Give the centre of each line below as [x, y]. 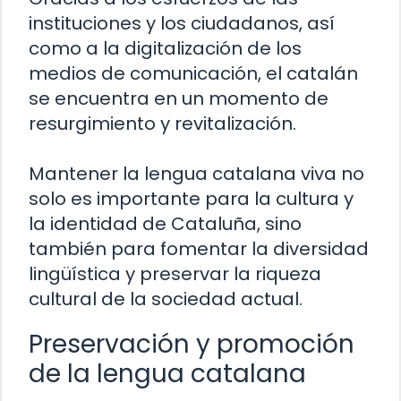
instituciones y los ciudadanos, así [182, 23]
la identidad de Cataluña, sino [165, 223]
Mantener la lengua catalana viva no [196, 173]
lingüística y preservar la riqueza [175, 273]
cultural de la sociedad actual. [166, 299]
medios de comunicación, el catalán [193, 73]
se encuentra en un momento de [179, 98]
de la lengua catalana [167, 373]
